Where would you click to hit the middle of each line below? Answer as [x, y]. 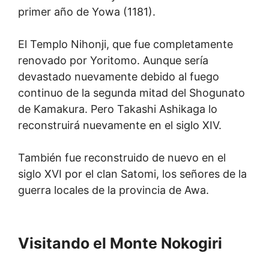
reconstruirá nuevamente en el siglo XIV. [120, 125]
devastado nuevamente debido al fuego [119, 77]
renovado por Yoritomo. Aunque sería [113, 60]
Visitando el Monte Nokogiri [120, 243]
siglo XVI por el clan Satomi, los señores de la [132, 174]
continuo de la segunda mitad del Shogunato [131, 93]
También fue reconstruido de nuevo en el [122, 158]
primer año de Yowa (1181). [87, 12]
